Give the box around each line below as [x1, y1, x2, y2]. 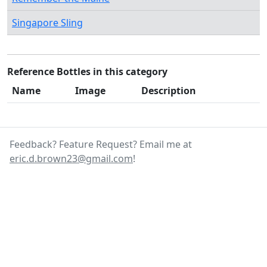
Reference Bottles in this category [7, 65, 167, 78]
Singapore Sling [12, 16, 83, 29]
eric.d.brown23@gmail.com [10, 152, 133, 165]
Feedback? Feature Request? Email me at [10, 138, 192, 151]
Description [141, 84, 196, 97]
